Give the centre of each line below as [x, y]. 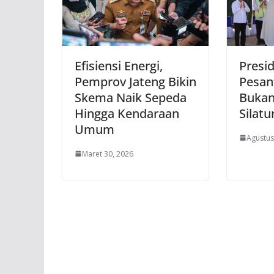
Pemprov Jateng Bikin [135, 81]
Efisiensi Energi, [119, 65]
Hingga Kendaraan [127, 113]
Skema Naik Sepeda [131, 97]
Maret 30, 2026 [108, 154]
